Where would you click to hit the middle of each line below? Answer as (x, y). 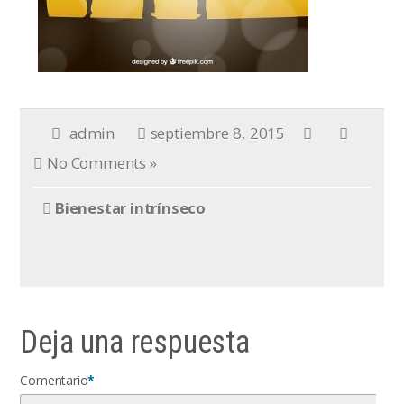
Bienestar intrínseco (131, 208)
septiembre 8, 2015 (217, 133)
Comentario (54, 380)
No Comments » (102, 163)
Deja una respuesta (135, 342)
